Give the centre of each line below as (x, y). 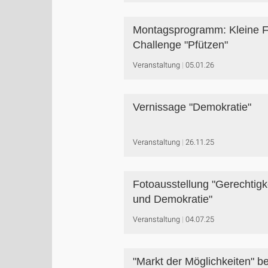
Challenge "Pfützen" (180, 45)
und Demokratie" (173, 199)
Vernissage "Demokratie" (192, 107)
